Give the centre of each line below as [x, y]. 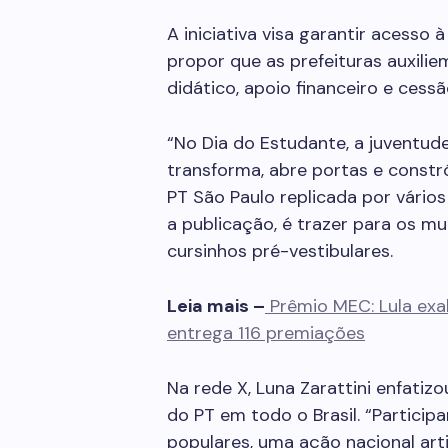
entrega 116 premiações [266, 333]
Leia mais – [216, 306]
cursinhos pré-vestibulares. [280, 251]
